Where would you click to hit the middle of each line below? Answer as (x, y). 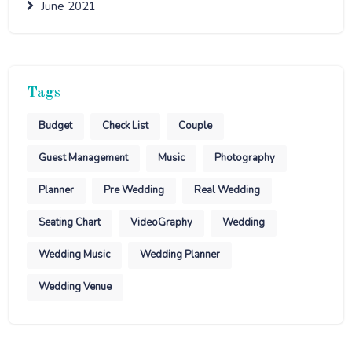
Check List (125, 126)
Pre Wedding (134, 191)
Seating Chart (69, 223)
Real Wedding (227, 191)
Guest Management (83, 158)
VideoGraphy (161, 223)
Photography (244, 158)
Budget (55, 126)
